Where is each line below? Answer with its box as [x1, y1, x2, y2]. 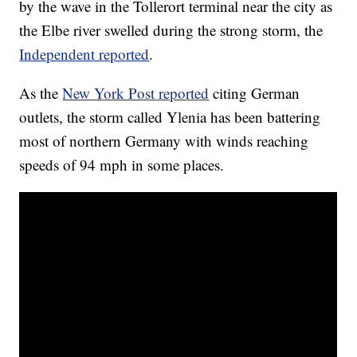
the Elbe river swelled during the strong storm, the [19, 20, 324, 41]
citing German [209, 83, 300, 104]
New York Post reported [62, 83, 210, 104]
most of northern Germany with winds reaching [19, 131, 309, 151]
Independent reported [19, 44, 150, 65]
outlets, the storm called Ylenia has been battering [19, 107, 321, 127]
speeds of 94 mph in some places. [19, 155, 225, 175]
